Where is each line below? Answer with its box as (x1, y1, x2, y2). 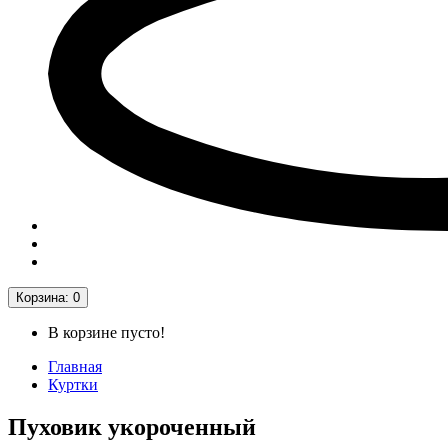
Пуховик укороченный (8, 413, 256, 440)
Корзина (16, 290, 65, 305)
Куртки (48, 376, 98, 393)
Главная (48, 358, 102, 375)
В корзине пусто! (48, 324, 165, 341)
